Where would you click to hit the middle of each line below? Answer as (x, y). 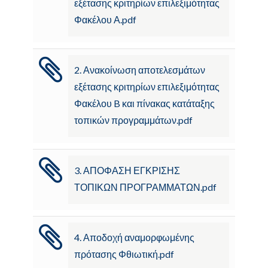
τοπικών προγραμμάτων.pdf (133, 120)
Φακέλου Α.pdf (105, 20)
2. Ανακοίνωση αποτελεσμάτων (140, 70)
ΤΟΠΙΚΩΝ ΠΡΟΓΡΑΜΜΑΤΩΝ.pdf (145, 187)
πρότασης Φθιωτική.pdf (124, 254)
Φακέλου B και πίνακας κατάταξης (144, 103)
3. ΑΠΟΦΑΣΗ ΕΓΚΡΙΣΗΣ (127, 170)
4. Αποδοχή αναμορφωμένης (134, 237)
